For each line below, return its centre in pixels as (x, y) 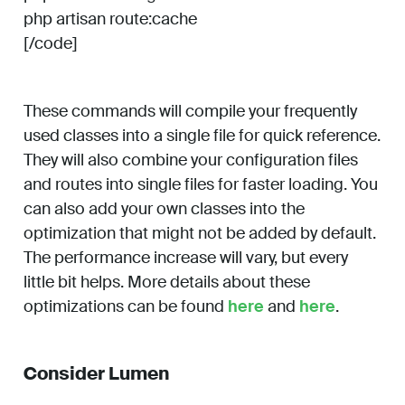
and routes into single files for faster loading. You (201, 185)
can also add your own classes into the (164, 209)
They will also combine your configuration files (191, 160)
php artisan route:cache (110, 19)
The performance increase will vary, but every (186, 258)
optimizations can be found (126, 307)
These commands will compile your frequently (190, 112)
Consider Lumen (96, 374)
